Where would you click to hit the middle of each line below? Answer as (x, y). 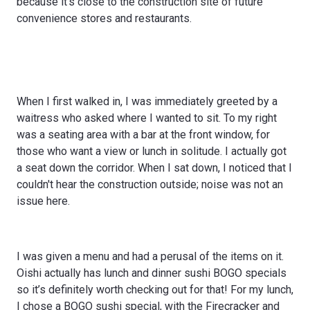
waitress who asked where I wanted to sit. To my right (147, 118)
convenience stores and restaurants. (106, 18)
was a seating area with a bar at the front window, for (143, 134)
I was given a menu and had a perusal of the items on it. (150, 256)
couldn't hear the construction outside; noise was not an (150, 184)
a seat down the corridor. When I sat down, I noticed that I (154, 167)
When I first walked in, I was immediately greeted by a (147, 101)
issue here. (43, 201)
